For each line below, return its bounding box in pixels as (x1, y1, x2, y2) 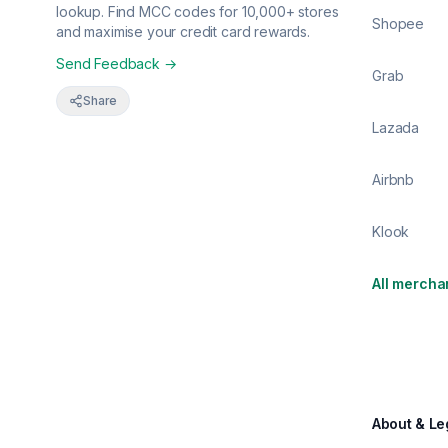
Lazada (372, 119, 420, 136)
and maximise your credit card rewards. (56, 23, 310, 40)
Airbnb (372, 171, 415, 188)
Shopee (372, 15, 425, 32)
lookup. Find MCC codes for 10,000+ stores (56, 3, 339, 20)
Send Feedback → (56, 55, 177, 72)
